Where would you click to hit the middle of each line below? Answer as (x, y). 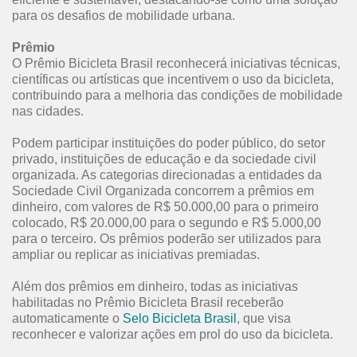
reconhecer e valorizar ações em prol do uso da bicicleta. (173, 334)
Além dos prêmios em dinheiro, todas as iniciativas (155, 286)
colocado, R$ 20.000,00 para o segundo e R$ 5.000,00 (167, 223)
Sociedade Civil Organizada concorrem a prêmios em (163, 191)
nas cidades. (48, 111)
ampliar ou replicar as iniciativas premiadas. (136, 255)
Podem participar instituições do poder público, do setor (169, 143)
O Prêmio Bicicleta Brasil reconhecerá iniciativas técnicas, (176, 63)
